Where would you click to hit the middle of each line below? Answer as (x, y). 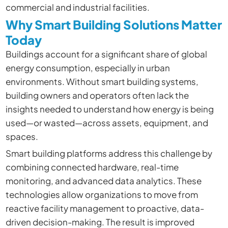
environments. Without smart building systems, (102, 82)
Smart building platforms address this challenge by (109, 153)
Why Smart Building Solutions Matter (113, 25)
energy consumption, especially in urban (88, 68)
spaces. (22, 137)
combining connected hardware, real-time (92, 167)
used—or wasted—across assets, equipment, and (107, 123)
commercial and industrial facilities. (77, 7)
